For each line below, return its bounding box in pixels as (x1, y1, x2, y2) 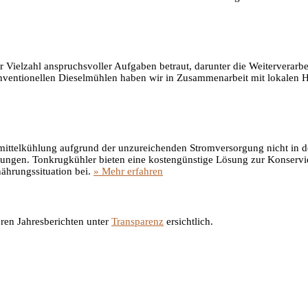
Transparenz (111, 216, 164, 228)
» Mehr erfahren (93, 165, 163, 177)
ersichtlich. (164, 216, 213, 228)
